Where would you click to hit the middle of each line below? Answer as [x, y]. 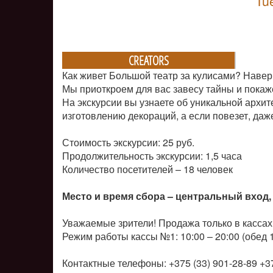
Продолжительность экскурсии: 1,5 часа [152, 156]
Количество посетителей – [122, 169]
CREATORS [148, 60]
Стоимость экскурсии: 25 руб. [128, 142]
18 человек [208, 169]
